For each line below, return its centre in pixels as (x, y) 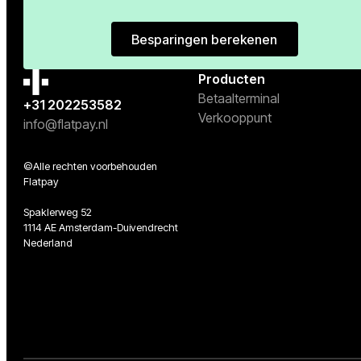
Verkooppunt (234, 118)
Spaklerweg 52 (57, 212)
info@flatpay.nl (65, 124)
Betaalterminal (239, 99)
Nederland (48, 243)
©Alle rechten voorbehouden (90, 166)
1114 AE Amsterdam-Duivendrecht (100, 227)
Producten (231, 79)
